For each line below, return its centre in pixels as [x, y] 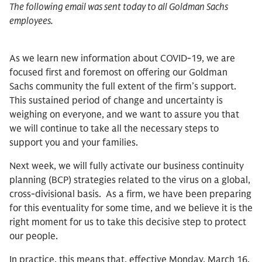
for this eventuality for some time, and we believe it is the [131, 208]
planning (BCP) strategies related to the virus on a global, [130, 180]
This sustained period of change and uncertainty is [116, 101]
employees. [31, 21]
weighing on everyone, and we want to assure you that [124, 115]
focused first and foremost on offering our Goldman [118, 73]
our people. [35, 236]
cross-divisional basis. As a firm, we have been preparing [130, 194]
